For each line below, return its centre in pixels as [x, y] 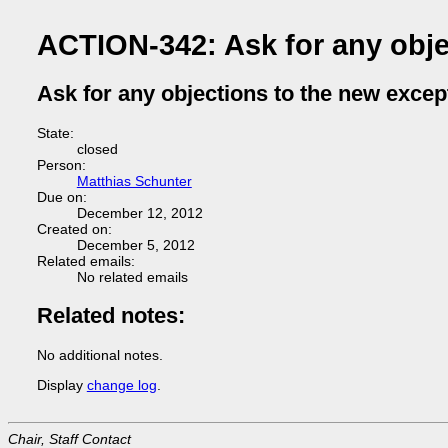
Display [61, 385]
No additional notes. [99, 354]
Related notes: [110, 315]
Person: [61, 165]
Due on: [61, 197]
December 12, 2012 [139, 213]
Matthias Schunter [134, 181]
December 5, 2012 [135, 245]
